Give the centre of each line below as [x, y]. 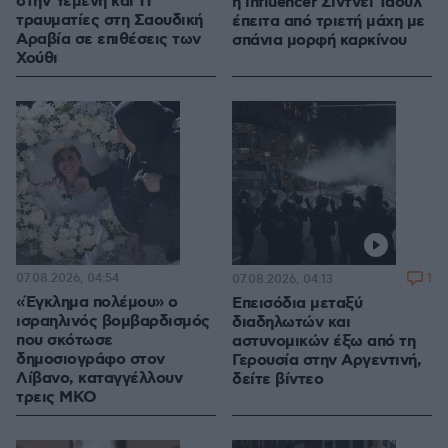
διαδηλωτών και [291, 323]
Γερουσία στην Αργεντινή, [326, 361]
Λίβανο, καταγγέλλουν [99, 379]
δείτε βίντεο [277, 380]
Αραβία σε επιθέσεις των [108, 40]
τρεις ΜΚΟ [56, 398]
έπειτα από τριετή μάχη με [328, 22]
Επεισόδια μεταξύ [297, 304]
